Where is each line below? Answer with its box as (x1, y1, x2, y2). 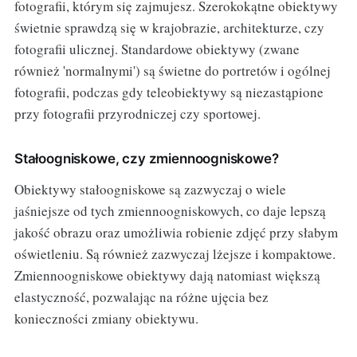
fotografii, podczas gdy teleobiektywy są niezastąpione (14, 82, 324, 101)
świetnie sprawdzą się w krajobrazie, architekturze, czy (14, 18, 324, 37)
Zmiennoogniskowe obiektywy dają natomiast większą (14, 265, 320, 284)
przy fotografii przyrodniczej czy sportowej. (14, 104, 261, 123)
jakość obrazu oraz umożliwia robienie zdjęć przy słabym (14, 222, 338, 241)
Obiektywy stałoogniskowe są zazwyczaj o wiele (14, 179, 286, 198)
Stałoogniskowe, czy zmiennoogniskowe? (14, 150, 279, 167)
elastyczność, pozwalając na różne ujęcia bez (14, 287, 269, 306)
